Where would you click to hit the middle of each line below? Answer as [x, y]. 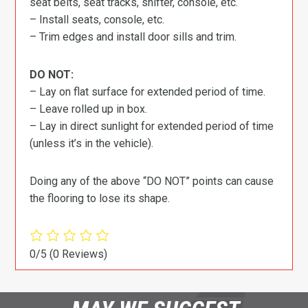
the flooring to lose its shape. [100, 198]
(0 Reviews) [79, 254]
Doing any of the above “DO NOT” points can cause [152, 181]
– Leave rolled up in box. [89, 109]
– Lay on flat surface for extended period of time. [148, 91]
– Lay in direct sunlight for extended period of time [152, 126]
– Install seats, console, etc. [97, 19]
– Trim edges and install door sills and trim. [133, 36]
